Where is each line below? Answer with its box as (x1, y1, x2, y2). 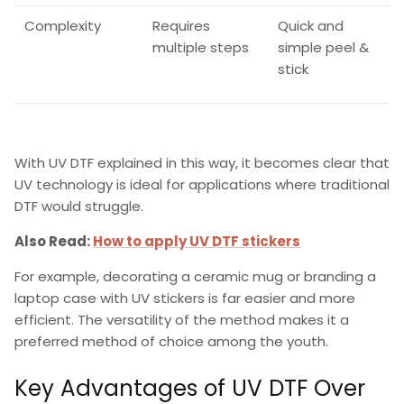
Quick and (277, 16, 344, 36)
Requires (151, 16, 210, 36)
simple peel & (277, 38, 369, 58)
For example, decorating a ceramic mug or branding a (14, 267, 376, 287)
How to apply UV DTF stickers (93, 232, 300, 252)
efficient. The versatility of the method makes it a (14, 310, 349, 330)
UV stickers (132, 289, 205, 308)
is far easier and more (205, 289, 355, 308)
